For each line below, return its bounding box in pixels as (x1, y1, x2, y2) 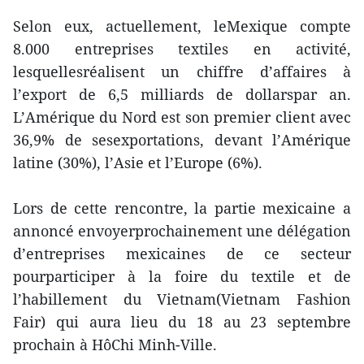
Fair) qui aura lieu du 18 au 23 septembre (13, 312, 351, 331)
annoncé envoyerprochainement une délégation (13, 221, 351, 240)
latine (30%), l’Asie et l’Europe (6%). (13, 153, 262, 172)
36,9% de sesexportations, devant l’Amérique (13, 130, 351, 149)
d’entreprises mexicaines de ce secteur (13, 244, 351, 263)
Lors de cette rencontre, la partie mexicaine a (13, 198, 351, 218)
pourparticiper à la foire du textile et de (13, 266, 351, 286)
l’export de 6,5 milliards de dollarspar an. (13, 84, 351, 104)
